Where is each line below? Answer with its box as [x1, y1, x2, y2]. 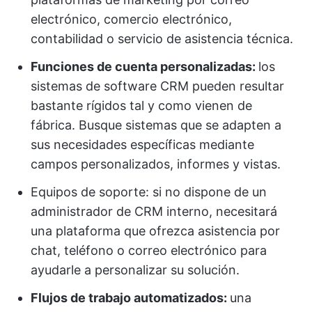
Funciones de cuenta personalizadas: [31, 59, 258, 74]
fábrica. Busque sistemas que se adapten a [31, 118, 281, 132]
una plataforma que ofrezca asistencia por [31, 224, 280, 238]
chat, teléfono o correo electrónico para [31, 243, 267, 258]
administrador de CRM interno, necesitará [31, 204, 277, 219]
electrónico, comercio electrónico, [31, 12, 232, 26]
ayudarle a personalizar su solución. [31, 263, 240, 277]
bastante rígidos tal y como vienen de [31, 98, 252, 113]
